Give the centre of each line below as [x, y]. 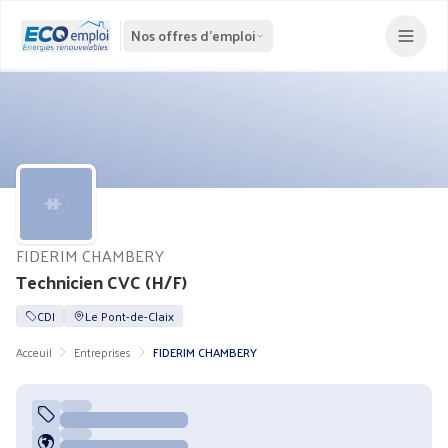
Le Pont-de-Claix [129, 316]
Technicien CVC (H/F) [101, 281]
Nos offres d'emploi [192, 35]
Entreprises [102, 352]
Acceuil [34, 352]
